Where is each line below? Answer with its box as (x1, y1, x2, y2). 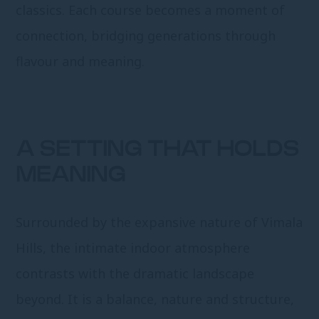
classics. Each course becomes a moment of (16, 1, 286, 19)
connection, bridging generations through (16, 27, 276, 45)
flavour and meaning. (16, 53, 145, 70)
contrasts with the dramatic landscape (16, 265, 255, 283)
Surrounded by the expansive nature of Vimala (16, 214, 303, 231)
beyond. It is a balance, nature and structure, (16, 291, 295, 308)
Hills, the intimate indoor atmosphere (16, 239, 251, 257)
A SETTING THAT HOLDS (16, 139, 300, 161)
